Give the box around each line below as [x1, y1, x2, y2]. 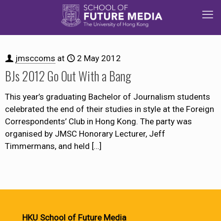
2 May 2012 [77, 53, 121, 63]
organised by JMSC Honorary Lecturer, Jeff [5, 129, 165, 139]
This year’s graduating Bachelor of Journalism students [5, 92, 210, 102]
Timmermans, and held [5, 141, 90, 151]
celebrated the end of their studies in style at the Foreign [5, 104, 214, 114]
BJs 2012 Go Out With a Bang [5, 67, 131, 85]
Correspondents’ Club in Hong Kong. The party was [5, 116, 192, 126]
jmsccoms [15, 53, 55, 63]
